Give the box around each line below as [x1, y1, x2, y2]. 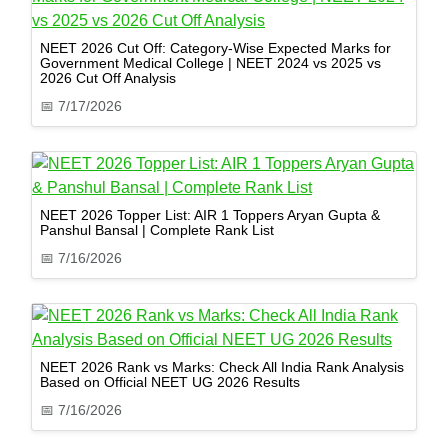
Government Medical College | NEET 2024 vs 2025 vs [40, 55, 381, 72]
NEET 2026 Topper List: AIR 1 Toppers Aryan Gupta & [40, 207, 380, 224]
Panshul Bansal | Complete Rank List [40, 222, 274, 239]
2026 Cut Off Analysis [40, 70, 176, 87]
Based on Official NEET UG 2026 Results [40, 374, 300, 391]
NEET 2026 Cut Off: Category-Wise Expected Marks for [40, 40, 391, 57]
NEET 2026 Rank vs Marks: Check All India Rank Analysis [40, 359, 404, 376]
